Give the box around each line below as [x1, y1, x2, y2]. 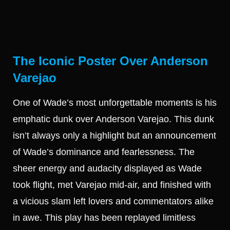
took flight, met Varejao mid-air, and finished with [13, 180, 211, 190]
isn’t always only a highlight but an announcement [13, 130, 216, 141]
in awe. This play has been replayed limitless [13, 213, 196, 223]
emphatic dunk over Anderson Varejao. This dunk [13, 114, 214, 125]
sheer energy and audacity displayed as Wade [13, 163, 202, 174]
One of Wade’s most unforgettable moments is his [13, 98, 217, 108]
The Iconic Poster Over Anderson [13, 54, 208, 68]
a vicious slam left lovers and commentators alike [13, 196, 214, 207]
